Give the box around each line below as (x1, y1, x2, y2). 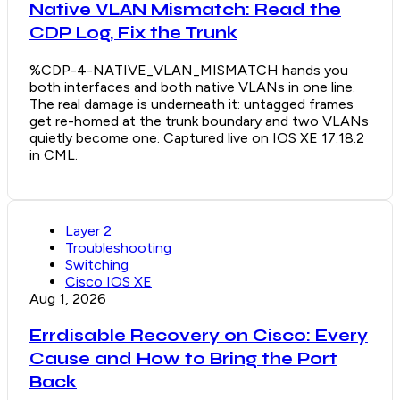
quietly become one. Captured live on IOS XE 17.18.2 (29, 129, 364, 146)
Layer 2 (65, 221, 112, 239)
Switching (65, 255, 129, 273)
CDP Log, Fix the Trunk (29, 23, 237, 44)
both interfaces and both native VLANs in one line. (29, 78, 355, 96)
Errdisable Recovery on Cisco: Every (29, 325, 368, 346)
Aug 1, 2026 (29, 289, 106, 307)
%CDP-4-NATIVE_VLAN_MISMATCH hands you (29, 61, 348, 79)
